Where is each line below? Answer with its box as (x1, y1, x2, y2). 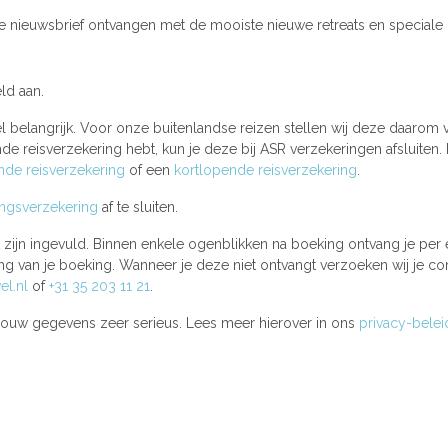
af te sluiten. (97, 199, 178, 215)
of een (124, 162, 174, 178)
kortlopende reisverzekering (173, 162, 357, 178)
